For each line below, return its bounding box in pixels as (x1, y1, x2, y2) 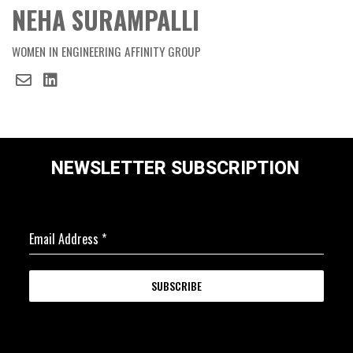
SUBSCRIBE (151, 277, 202, 295)
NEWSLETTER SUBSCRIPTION (50, 158, 299, 180)
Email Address (29, 229, 102, 249)
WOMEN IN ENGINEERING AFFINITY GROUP (12, 42, 201, 60)
